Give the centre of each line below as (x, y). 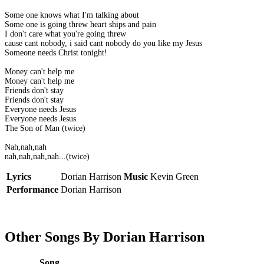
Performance (32, 190)
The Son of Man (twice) (45, 128)
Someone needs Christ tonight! (56, 53)
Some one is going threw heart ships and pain (80, 25)
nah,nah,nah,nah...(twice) (47, 157)
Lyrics (19, 177)
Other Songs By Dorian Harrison (105, 237)
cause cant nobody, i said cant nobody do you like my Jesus (103, 44)
